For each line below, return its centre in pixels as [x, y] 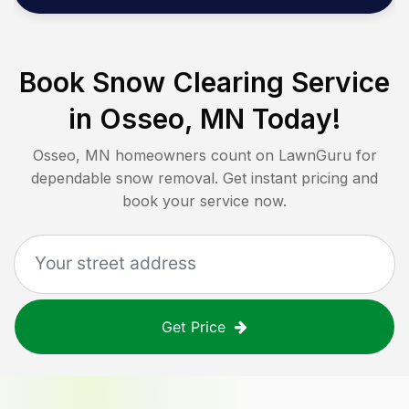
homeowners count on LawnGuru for [243, 156]
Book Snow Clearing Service [204, 83]
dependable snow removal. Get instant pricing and [204, 178]
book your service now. [204, 201]
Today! [293, 119]
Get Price [194, 327]
